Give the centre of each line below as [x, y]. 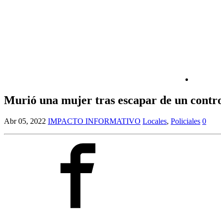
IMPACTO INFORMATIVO [94, 121]
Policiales [185, 121]
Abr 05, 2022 [25, 121]
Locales [155, 121]
